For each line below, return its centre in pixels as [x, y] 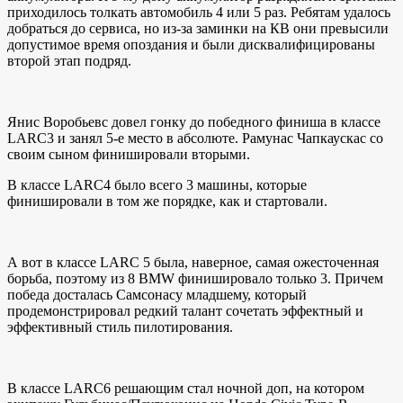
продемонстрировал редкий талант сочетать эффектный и [185, 311]
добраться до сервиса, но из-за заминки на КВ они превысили [198, 29]
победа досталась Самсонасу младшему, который [157, 295]
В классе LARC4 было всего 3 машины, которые [157, 185]
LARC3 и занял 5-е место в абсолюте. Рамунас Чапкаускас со [195, 139]
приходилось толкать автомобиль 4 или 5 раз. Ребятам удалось [199, 13]
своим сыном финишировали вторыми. [129, 155]
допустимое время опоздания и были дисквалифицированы [191, 45]
